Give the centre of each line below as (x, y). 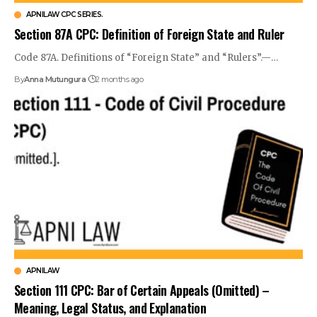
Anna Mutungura (55, 80)
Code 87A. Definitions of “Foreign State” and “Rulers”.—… (147, 58)
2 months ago (120, 80)
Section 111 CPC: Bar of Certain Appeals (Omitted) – (142, 290)
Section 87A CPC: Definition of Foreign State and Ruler (149, 34)
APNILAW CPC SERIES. (65, 15)
